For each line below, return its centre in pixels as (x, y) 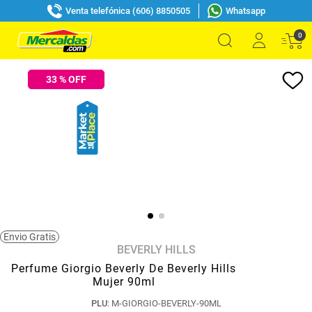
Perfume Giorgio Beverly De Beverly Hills (124, 268)
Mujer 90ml (124, 282)
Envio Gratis (30, 237)
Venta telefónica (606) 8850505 (127, 10)
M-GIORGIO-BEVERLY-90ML (166, 303)
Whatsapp (245, 10)
